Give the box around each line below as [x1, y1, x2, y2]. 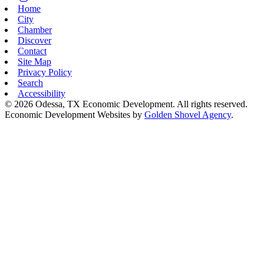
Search [18, 77, 43, 88]
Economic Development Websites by [5, 109, 144, 120]
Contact [18, 45, 47, 56]
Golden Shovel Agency [144, 109, 231, 120]
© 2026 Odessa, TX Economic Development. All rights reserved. [5, 98, 247, 109]
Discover [18, 35, 51, 45]
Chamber [18, 24, 52, 35]
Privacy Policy [18, 67, 72, 77]
